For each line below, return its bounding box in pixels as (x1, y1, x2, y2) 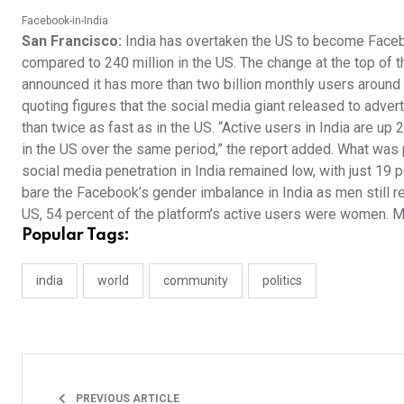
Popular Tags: (22, 227, 130, 243)
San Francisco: (22, 32, 122, 50)
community (163, 273, 228, 288)
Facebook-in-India (22, 14, 108, 27)
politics (262, 273, 302, 288)
